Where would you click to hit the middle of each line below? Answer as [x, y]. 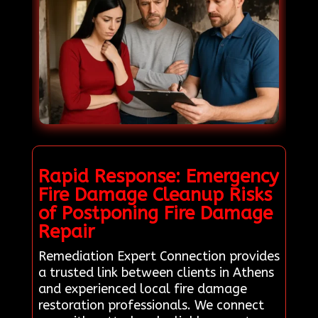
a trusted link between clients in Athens [156, 272]
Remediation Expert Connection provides [159, 256]
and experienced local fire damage [142, 289]
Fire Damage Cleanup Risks [155, 194]
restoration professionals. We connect [151, 305]
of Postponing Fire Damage [155, 213]
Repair [66, 231]
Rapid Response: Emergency [158, 176]
